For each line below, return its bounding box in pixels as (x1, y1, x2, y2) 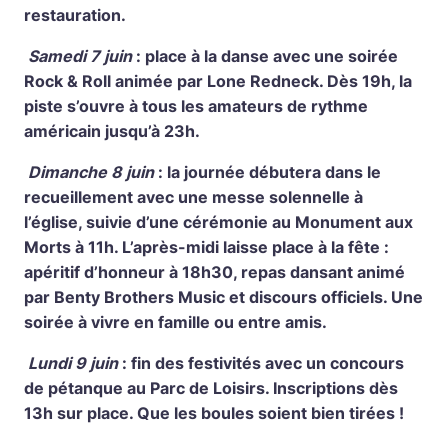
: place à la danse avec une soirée (132, 45, 398, 66)
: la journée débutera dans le (154, 161, 381, 182)
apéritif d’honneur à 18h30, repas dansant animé (24, 261, 405, 282)
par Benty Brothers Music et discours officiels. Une (24, 286, 423, 307)
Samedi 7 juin (28, 45, 132, 66)
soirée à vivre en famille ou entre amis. (24, 311, 327, 332)
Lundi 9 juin (28, 352, 118, 373)
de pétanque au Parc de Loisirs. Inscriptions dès (24, 377, 398, 398)
